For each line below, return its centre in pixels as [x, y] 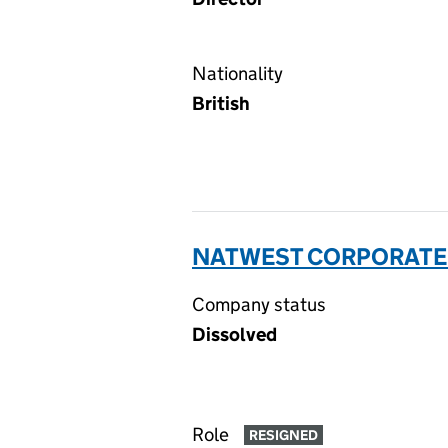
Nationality [237, 73]
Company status [259, 304]
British [221, 103]
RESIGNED [283, 435]
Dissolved [234, 334]
